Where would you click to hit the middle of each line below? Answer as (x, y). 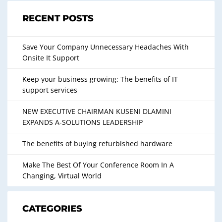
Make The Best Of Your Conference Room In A (98, 165)
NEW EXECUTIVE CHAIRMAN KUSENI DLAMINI (97, 111)
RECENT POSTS (58, 19)
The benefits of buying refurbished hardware (97, 144)
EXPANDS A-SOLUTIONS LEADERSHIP (83, 122)
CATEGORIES (52, 209)
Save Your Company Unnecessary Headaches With (106, 47)
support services (50, 90)
